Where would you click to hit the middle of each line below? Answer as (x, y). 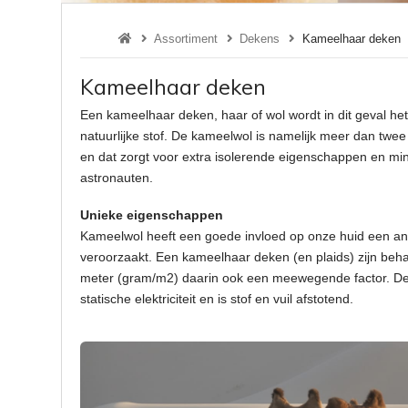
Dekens (260, 39)
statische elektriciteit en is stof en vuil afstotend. (217, 299)
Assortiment (186, 39)
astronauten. (117, 177)
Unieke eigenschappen (152, 215)
